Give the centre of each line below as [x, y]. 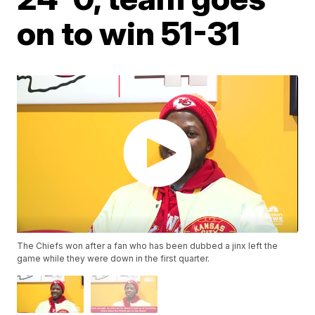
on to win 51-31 [129, 33]
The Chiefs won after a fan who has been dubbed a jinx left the [148, 246]
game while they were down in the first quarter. [114, 259]
